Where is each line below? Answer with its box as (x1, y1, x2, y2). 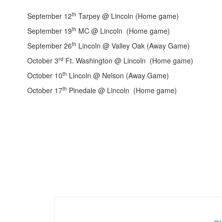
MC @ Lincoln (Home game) (76, 26, 170, 36)
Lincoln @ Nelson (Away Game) (67, 70, 169, 81)
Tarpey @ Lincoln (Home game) (76, 11, 179, 21)
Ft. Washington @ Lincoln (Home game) (63, 55, 193, 66)
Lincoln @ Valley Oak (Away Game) (76, 41, 190, 51)
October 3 (27, 55, 58, 66)
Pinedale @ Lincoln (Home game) (67, 85, 177, 96)
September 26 (27, 41, 72, 51)
